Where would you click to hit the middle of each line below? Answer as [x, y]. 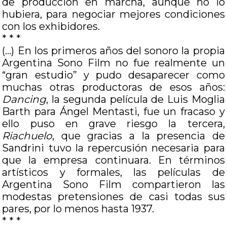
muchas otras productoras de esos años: [113, 87]
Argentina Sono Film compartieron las [113, 184]
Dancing [24, 99]
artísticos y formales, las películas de [113, 172]
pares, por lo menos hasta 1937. [78, 209]
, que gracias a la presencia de [139, 136]
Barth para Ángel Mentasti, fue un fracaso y [113, 111]
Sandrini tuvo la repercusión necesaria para [113, 148]
